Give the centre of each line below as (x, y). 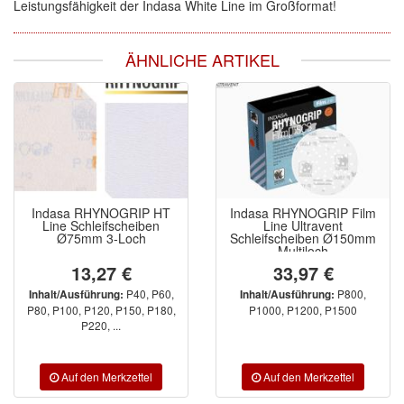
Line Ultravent (303, 225)
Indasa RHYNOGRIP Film (303, 212)
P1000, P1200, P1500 (303, 309)
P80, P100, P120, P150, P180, (101, 309)
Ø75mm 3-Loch (101, 238)
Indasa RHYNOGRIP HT (101, 212)
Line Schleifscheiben (101, 225)
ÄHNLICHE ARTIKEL (202, 60)
